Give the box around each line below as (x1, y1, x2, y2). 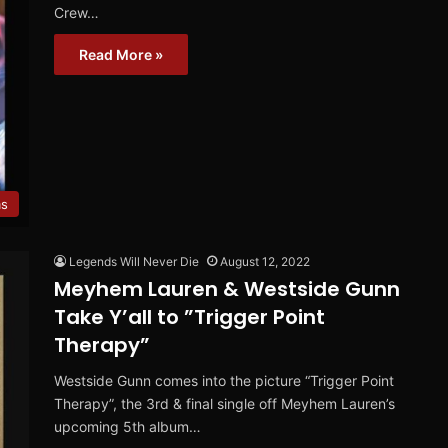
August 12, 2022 (220, 254, 310, 270)
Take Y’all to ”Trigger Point (54, 303, 325, 332)
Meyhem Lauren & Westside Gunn (54, 275, 400, 304)
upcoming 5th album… (54, 418, 201, 436)
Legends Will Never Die (69, 254, 199, 270)
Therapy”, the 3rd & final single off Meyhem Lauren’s (54, 395, 395, 413)
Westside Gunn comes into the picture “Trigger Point (54, 372, 394, 390)
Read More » (79, 46, 163, 64)
